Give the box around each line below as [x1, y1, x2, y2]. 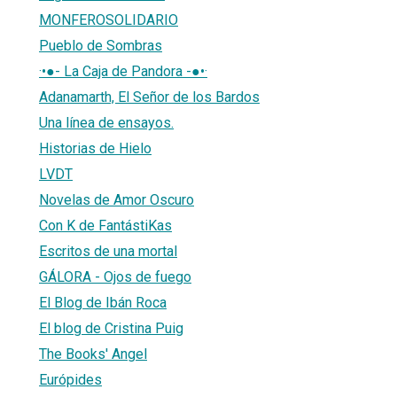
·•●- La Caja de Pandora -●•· [39, 62, 207, 80]
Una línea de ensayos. [39, 113, 174, 131]
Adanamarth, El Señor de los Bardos [39, 88, 260, 105]
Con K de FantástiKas [39, 216, 172, 234]
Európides [39, 370, 102, 388]
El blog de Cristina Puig [39, 319, 183, 337]
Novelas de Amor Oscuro [39, 191, 194, 208]
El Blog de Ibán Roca [39, 293, 167, 311]
